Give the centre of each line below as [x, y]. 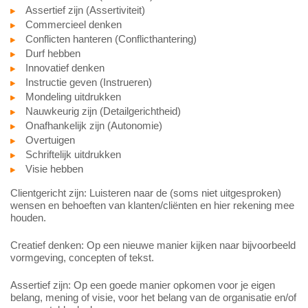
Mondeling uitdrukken [73, 97]
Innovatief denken [65, 68]
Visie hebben [54, 169]
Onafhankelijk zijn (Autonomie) [94, 126]
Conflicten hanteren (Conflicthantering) [111, 39]
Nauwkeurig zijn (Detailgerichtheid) [103, 111]
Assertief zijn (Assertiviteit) [85, 10]
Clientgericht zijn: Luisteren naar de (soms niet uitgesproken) [146, 193]
